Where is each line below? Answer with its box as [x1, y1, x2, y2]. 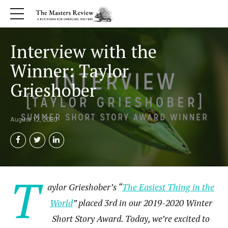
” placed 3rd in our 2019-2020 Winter [72, 196, 212, 209]
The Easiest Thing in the [122, 181, 215, 193]
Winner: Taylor [10, 59, 129, 82]
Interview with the [10, 40, 157, 63]
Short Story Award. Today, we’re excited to [52, 212, 210, 224]
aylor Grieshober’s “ [47, 181, 123, 193]
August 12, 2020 [10, 116, 57, 123]
